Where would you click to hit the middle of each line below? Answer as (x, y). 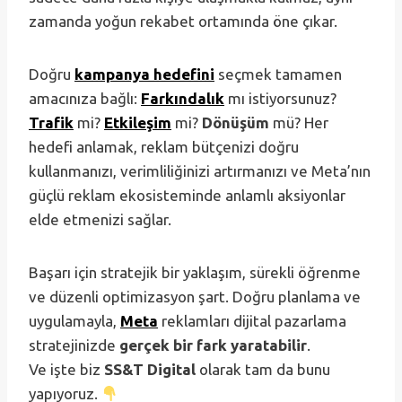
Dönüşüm (236, 123)
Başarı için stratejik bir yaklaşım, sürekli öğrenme (195, 273)
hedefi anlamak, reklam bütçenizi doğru (164, 147)
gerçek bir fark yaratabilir (213, 345)
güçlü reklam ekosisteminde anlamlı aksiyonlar (187, 196)
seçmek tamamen (278, 74)
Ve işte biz (66, 370)
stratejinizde (74, 345)
